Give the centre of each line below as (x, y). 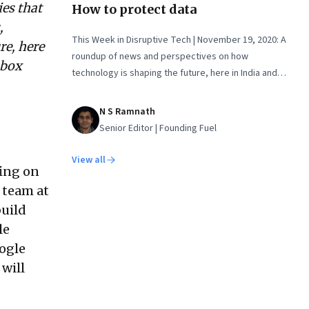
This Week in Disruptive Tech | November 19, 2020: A (179, 40)
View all (89, 160)
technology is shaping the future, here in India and (175, 73)
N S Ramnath (127, 112)
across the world (107, 90)
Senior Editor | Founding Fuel (158, 128)
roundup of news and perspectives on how (160, 57)
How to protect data (134, 9)
